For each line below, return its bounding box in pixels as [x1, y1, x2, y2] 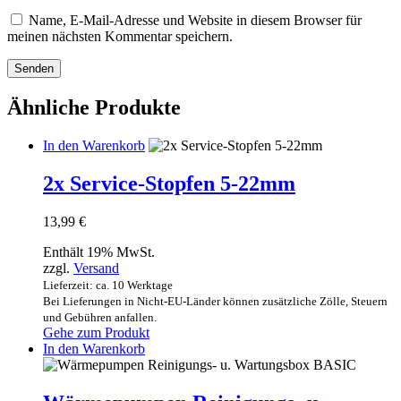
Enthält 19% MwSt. [43, 243, 155, 260]
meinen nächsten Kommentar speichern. [7, 29, 233, 45]
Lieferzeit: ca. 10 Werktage [43, 277, 173, 292]
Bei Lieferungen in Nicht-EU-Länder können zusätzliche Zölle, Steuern [43, 294, 388, 308]
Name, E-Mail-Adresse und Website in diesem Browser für [29, 13, 362, 29]
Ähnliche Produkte [7, 96, 181, 120]
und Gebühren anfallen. [43, 310, 157, 324]
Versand [73, 260, 119, 276]
